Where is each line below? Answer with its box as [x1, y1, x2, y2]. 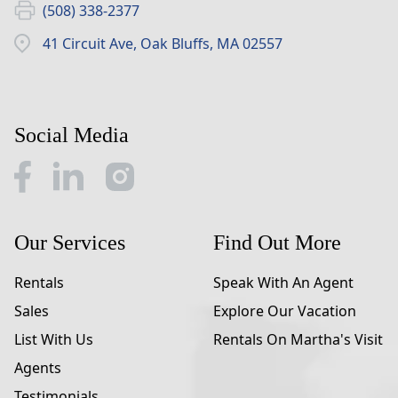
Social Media [14, 123, 129, 147]
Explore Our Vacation [213, 300, 356, 321]
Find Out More [213, 230, 341, 254]
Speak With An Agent [213, 272, 354, 292]
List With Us [14, 329, 93, 349]
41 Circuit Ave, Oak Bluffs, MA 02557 [43, 33, 283, 53]
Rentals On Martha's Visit [213, 329, 383, 349]
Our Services [14, 230, 125, 254]
